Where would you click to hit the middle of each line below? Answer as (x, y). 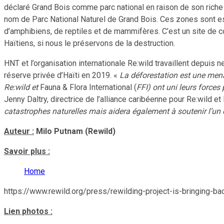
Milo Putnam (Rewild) (75, 131)
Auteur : (19, 131)
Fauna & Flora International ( (88, 87)
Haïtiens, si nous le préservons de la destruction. (89, 43)
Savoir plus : (27, 151)
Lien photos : (28, 211)
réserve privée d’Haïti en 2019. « (62, 75)
